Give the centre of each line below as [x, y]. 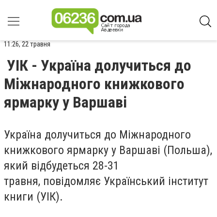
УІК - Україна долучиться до [99, 65]
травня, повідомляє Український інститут [106, 181]
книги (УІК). [33, 197]
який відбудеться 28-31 [62, 166]
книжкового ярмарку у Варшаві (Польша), [108, 150]
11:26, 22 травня [27, 44]
